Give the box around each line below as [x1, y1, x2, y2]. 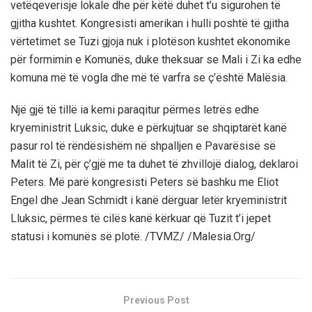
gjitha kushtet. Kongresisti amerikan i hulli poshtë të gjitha [10, 17, 289, 31]
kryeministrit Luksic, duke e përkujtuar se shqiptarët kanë [10, 121, 287, 135]
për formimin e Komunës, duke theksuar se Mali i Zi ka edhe [10, 53, 302, 67]
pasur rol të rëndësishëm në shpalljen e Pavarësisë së [10, 139, 276, 153]
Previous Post [123, 295, 189, 306]
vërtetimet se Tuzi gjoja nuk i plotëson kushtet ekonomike [10, 35, 290, 49]
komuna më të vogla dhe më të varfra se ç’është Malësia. [10, 71, 288, 85]
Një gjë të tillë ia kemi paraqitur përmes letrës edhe [10, 103, 259, 117]
